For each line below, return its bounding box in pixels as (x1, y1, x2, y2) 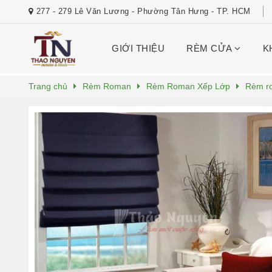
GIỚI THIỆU (112, 43, 165, 53)
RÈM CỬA (186, 43, 235, 53)
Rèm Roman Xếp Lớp (146, 81, 230, 91)
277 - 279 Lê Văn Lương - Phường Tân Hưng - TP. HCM (36, 7, 251, 16)
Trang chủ (29, 81, 67, 91)
